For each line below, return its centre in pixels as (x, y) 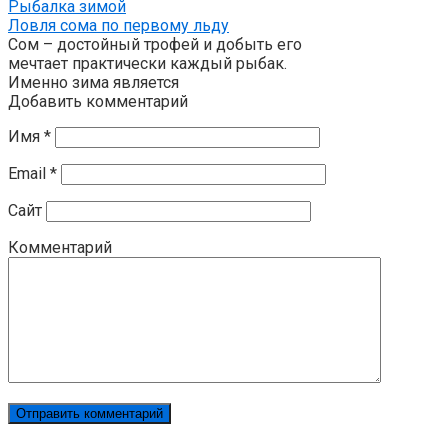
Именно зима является (93, 83)
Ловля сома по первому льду (118, 26)
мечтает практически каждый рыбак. (147, 64)
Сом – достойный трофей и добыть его (155, 45)
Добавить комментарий (98, 102)
